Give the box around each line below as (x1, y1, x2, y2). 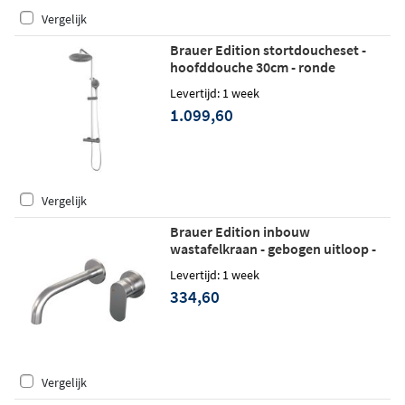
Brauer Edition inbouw (169, 221, 310, 240)
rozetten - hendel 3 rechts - (169, 256, 334, 275)
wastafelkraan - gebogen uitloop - (169, 239, 376, 258)
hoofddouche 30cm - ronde (169, 58, 335, 77)
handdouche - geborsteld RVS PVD (169, 75, 380, 94)
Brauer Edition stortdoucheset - (169, 41, 366, 60)
